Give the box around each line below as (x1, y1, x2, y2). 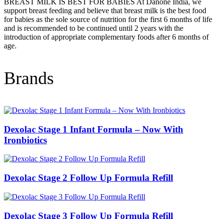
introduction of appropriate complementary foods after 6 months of (4, 32, 209, 41)
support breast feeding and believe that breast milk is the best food (4, 6, 206, 15)
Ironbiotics (4, 134, 47, 145)
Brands (4, 68, 54, 88)
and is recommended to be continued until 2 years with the (4, 23, 183, 32)
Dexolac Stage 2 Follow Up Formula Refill (4, 173, 173, 183)
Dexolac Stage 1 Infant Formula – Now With (4, 124, 183, 134)
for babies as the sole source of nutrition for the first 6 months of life (4, 15, 212, 23)
